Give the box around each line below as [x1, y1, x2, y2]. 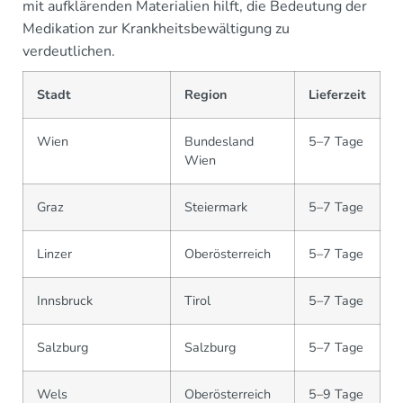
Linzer [37, 244, 72, 263]
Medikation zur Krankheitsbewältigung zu [22, 18, 290, 39]
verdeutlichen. [22, 40, 115, 61]
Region [184, 85, 227, 103]
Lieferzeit [309, 85, 366, 103]
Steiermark [184, 197, 247, 216]
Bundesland [184, 131, 254, 150]
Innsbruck [37, 291, 93, 309]
